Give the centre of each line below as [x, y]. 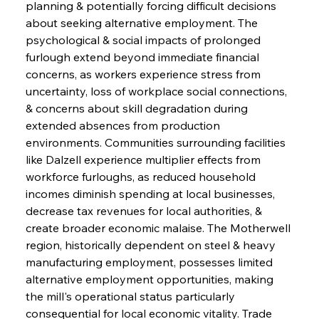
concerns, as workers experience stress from [144, 74]
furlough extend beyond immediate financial [143, 57]
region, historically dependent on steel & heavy [152, 245]
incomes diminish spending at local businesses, [151, 193]
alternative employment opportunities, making [151, 279]
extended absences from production [124, 125]
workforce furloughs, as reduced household [142, 176]
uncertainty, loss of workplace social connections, [157, 91]
